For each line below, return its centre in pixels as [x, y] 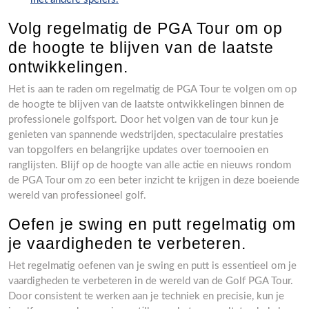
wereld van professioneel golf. [77, 195]
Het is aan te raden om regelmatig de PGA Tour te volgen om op [152, 89]
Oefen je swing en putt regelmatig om [152, 224]
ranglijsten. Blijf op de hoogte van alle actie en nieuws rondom [150, 165]
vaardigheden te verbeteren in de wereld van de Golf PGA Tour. [151, 281]
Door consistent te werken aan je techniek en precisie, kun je [146, 296]
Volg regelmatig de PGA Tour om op [146, 28]
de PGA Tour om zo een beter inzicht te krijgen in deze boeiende [154, 180]
